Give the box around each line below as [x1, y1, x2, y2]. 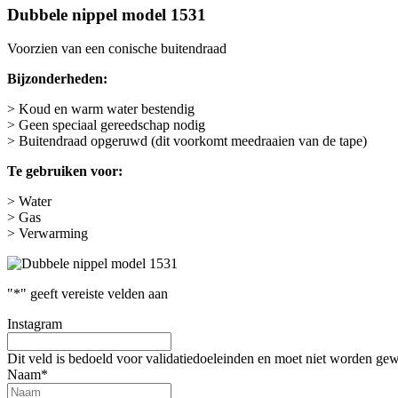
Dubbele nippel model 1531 [7, 4, 206, 24]
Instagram [7, 316, 62, 332]
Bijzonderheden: [7, 71, 107, 87]
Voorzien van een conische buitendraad [7, 41, 227, 57]
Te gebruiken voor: [7, 163, 123, 179]
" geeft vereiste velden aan [20, 286, 168, 302]
